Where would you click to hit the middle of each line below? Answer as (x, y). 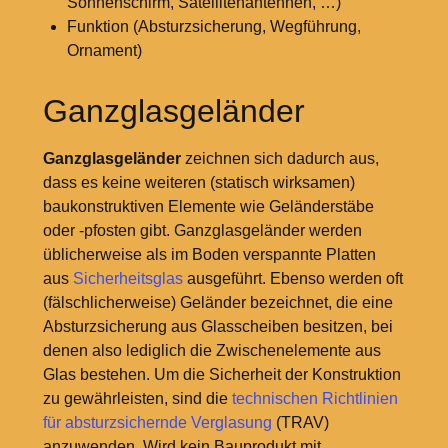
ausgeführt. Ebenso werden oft (292, 278)
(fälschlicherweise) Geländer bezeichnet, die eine (217, 302)
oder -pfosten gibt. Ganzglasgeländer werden (202, 230)
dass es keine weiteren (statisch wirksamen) (198, 182)
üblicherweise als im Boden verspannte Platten (209, 254)
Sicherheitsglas (127, 278)
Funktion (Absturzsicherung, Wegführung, (213, 26)
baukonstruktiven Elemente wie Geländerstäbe (208, 206)
